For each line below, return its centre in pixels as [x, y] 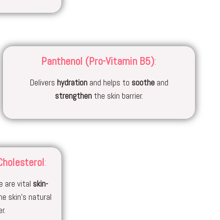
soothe [143, 82]
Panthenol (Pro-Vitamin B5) [98, 61]
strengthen [74, 96]
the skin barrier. [118, 96]
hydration [72, 82]
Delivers [43, 82]
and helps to [109, 82]
